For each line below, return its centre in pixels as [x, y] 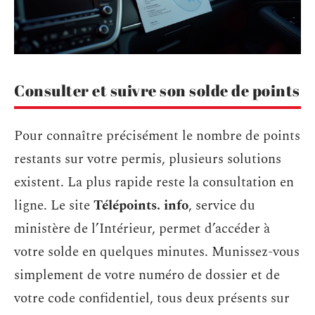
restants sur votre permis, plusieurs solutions [148, 159]
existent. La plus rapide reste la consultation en [154, 182]
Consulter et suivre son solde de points [157, 90]
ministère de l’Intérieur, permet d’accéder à [142, 229]
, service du [222, 206]
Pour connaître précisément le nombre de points [157, 136]
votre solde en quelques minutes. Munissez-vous [157, 252]
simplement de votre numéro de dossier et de [147, 275]
